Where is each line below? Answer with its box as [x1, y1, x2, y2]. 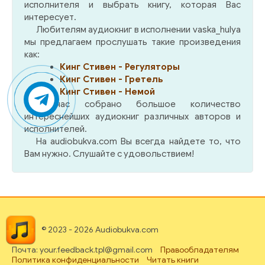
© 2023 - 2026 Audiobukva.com [41, 224, 159, 235]
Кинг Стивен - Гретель [59, 73, 163, 85]
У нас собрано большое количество [35, 98, 241, 109]
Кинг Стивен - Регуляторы [59, 61, 180, 72]
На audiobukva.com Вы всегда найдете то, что [35, 135, 241, 147]
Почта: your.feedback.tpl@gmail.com [12, 244, 153, 255]
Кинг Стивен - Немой [59, 86, 155, 97]
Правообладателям [160, 244, 239, 255]
